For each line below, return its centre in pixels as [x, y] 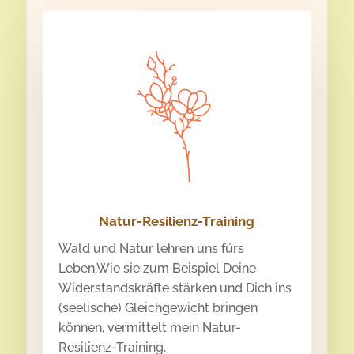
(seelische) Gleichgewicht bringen [158, 308]
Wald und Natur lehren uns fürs [151, 249]
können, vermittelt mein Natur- [149, 328]
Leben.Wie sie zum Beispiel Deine [157, 269]
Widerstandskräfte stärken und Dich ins [175, 288]
